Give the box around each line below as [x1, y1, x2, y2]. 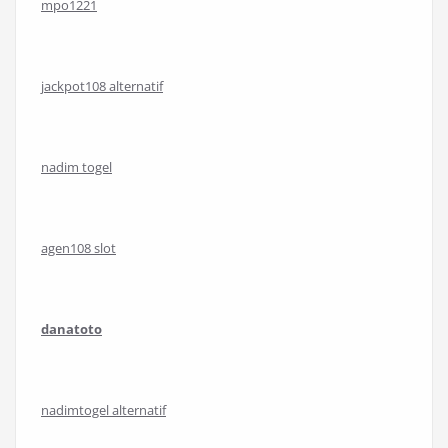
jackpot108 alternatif [41, 77, 163, 95]
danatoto [41, 320, 102, 338]
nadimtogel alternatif [41, 401, 166, 419]
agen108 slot [41, 239, 116, 257]
